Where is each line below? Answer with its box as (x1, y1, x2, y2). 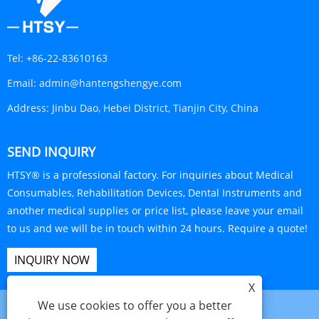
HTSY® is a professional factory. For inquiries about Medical (7, 167, 293, 182)
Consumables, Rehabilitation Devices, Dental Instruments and (7, 185, 302, 199)
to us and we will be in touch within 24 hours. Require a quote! (7, 221, 308, 235)
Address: (7, 100, 49, 115)
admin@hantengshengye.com (39, 75, 182, 90)
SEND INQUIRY (7, 142, 95, 160)
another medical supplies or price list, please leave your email (7, 203, 303, 217)
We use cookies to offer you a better (37, 298, 232, 313)
